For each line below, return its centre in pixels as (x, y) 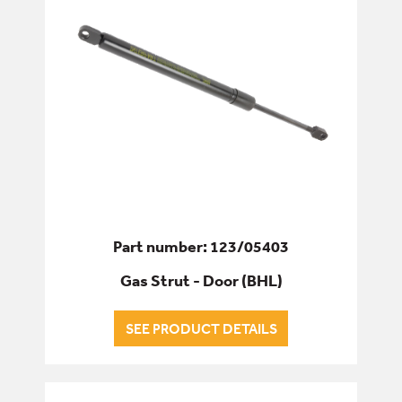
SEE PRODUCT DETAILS (201, 328)
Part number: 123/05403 (201, 246)
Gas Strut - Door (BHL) (201, 280)
